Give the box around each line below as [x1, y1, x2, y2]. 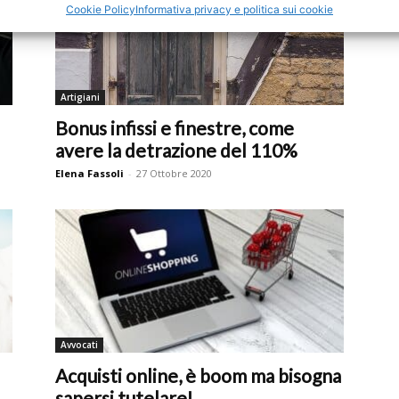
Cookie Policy [65, 2, 135, 16]
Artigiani [61, 91, 100, 103]
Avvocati [61, 338, 98, 351]
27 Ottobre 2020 [136, 167, 212, 180]
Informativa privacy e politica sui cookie [134, 2, 333, 16]
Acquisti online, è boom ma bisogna [55, 363, 341, 387]
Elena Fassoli [55, 167, 124, 180]
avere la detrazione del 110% [55, 139, 297, 161]
